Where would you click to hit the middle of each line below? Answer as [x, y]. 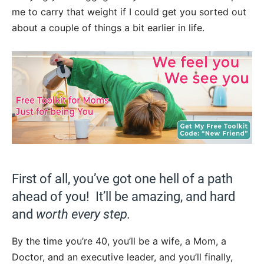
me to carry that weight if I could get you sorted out [129, 12]
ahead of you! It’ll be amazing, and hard [123, 196]
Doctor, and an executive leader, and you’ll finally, [122, 257]
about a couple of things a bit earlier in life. [108, 28]
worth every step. [83, 214]
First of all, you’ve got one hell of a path [122, 179]
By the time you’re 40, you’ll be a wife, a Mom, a [119, 241]
